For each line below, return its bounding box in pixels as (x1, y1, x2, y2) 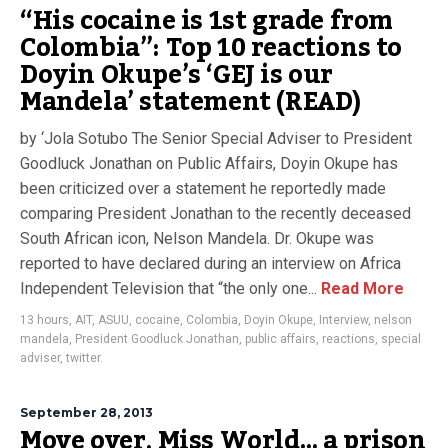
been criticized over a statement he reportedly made (20, 179, 386, 198)
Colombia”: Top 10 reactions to (20, 23, 403, 73)
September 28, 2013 (20, 405, 153, 420)
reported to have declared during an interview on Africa (20, 254, 401, 273)
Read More (317, 279, 404, 298)
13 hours (20, 313, 69, 327)
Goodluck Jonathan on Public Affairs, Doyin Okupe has (20, 154, 398, 173)
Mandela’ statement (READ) (20, 77, 362, 127)
